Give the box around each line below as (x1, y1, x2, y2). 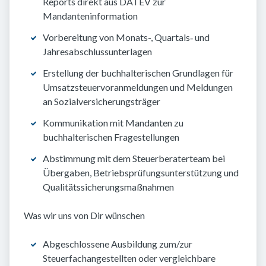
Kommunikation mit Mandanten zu (43, 117, 183, 129)
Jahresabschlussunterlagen (43, 46, 152, 58)
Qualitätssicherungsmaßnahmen (43, 181, 174, 193)
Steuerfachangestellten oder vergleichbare (43, 252, 216, 264)
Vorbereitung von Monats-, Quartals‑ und (43, 31, 210, 43)
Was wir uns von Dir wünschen (24, 210, 145, 221)
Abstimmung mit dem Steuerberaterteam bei (43, 153, 225, 164)
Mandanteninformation (43, 10, 138, 22)
